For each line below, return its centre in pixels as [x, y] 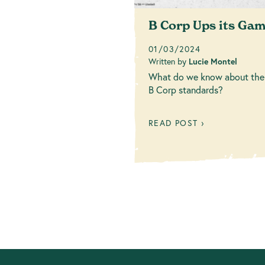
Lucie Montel [213, 62]
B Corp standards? [186, 90]
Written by [169, 62]
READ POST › [177, 123]
